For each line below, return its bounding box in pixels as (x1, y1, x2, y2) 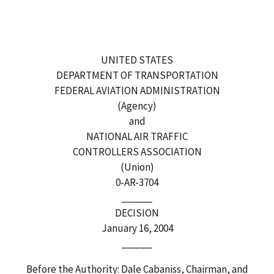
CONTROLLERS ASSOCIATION (72, 144, 202, 158)
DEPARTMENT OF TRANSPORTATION (56, 68, 218, 82)
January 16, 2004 (101, 221, 173, 235)
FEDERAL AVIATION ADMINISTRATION (54, 83, 220, 97)
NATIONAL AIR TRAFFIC (86, 129, 188, 143)
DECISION (115, 206, 159, 220)
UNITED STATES (101, 53, 173, 67)
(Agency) (117, 98, 157, 113)
